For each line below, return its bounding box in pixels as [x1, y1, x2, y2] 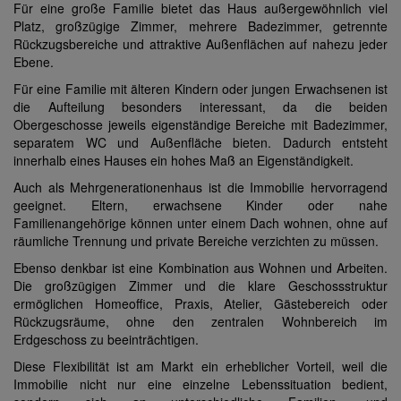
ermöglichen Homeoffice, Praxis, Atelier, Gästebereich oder [13, 294, 388, 313]
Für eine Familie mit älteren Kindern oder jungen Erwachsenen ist [13, 80, 388, 98]
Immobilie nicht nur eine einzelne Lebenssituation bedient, [13, 375, 388, 394]
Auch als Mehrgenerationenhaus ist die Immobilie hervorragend [13, 178, 388, 197]
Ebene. [13, 53, 54, 72]
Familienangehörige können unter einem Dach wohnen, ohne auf [13, 214, 388, 233]
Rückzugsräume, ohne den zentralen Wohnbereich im [13, 312, 388, 331]
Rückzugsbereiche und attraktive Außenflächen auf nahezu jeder [13, 35, 388, 54]
